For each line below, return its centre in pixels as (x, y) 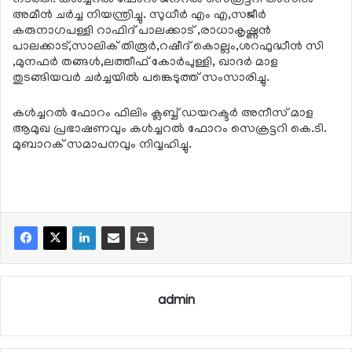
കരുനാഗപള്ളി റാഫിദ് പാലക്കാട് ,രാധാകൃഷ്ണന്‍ (142, 31)
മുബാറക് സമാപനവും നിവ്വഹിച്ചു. (102, 145)
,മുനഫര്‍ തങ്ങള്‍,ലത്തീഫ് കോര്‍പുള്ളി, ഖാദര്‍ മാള (145, 62)
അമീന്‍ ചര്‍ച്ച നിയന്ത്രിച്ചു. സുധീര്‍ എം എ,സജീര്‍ (139, 15)
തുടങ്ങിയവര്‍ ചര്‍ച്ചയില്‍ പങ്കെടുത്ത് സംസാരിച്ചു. (141, 78)
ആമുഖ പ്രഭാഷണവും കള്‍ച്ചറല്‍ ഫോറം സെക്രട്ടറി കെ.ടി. (170, 129)
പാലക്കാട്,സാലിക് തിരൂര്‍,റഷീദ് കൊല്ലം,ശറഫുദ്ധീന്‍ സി (168, 47)
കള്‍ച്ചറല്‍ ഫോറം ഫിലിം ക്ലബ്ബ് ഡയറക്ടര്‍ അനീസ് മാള (163, 114)
